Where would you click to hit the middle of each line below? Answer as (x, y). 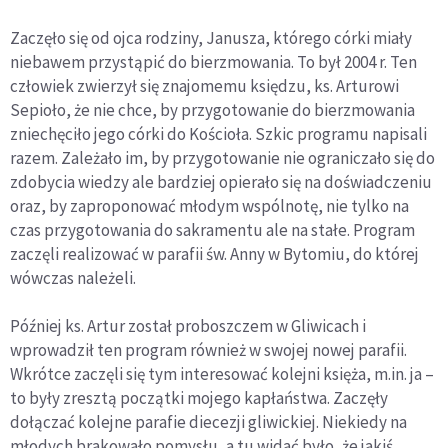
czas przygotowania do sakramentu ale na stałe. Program (212, 229)
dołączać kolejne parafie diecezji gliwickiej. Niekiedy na (208, 421)
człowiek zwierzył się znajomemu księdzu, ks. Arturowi (204, 85)
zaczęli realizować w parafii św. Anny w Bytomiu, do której (214, 253)
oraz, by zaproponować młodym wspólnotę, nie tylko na (209, 205)
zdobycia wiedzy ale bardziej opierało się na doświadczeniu (221, 181)
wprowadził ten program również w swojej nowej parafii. (208, 349)
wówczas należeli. (73, 277)
